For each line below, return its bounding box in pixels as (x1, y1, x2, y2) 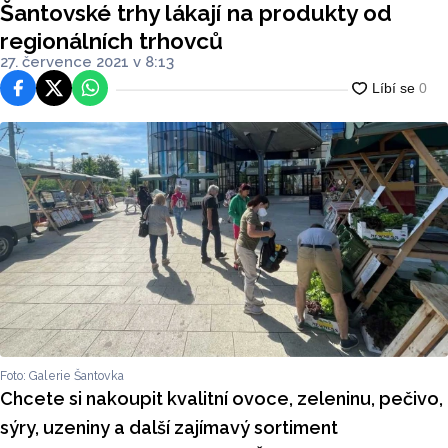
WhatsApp (79, 79, 159, 99)
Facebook (7, 79, 82, 99)
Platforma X (43, 79, 133, 99)
